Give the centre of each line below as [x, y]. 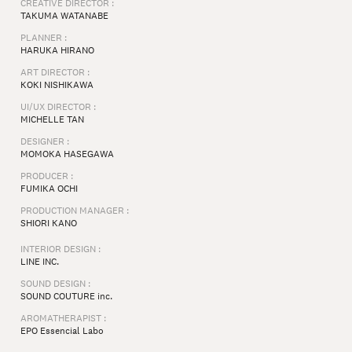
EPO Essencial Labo [62, 331]
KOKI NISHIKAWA [57, 85]
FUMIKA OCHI [49, 189]
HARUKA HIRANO [58, 51]
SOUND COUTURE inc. [67, 297]
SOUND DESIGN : [56, 284]
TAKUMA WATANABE [65, 16]
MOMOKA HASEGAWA [68, 154]
